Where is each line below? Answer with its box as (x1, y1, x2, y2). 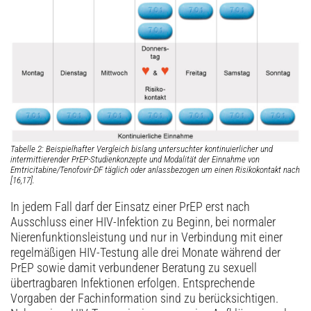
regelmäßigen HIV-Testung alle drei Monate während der (10, 246, 280, 260)
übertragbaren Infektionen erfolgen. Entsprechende (10, 276, 255, 291)
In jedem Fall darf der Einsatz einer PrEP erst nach (10, 200, 250, 215)
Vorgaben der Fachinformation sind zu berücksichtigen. (10, 292, 278, 306)
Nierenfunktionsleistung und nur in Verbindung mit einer (10, 230, 283, 245)
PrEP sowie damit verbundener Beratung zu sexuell (10, 261, 257, 276)
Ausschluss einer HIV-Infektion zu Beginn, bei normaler (10, 215, 276, 230)
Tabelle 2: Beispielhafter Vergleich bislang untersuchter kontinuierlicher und (10, 144, 273, 155)
